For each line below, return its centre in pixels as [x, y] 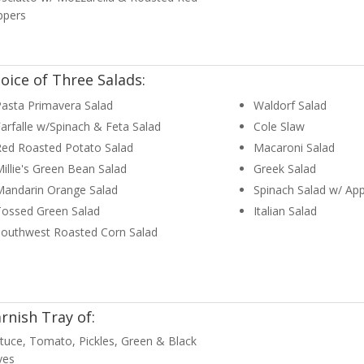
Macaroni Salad [294, 148]
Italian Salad [285, 211]
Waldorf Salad [290, 106]
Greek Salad [284, 169]
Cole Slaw [279, 127]
